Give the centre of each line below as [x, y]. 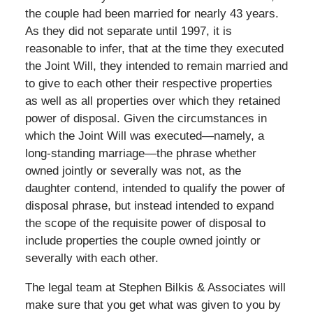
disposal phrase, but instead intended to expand [149, 205]
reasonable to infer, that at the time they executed [154, 48]
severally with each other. [92, 258]
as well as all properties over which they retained [152, 101]
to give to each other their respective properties [148, 83]
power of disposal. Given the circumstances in [146, 118]
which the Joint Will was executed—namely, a [144, 136]
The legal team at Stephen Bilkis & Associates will [155, 287]
